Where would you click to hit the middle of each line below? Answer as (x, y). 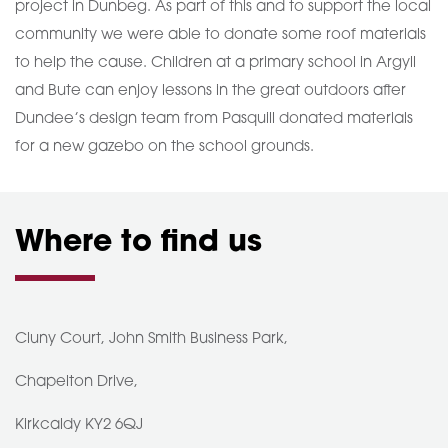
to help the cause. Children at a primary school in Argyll (215, 63)
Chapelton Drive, (76, 382)
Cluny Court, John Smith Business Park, (151, 339)
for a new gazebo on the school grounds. (164, 147)
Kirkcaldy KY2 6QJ (81, 425)
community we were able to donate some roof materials (220, 35)
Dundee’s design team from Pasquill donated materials (214, 119)
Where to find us (138, 243)
